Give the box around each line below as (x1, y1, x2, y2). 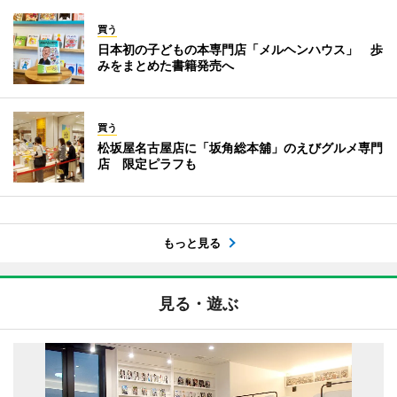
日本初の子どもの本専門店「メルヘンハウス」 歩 (97, 42, 383, 57)
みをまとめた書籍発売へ (97, 58, 234, 73)
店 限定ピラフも (97, 156, 197, 171)
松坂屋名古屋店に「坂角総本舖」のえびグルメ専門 (97, 140, 383, 155)
